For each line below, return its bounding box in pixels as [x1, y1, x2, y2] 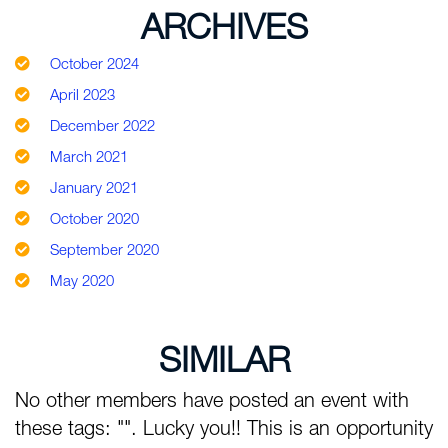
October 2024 [50, 54, 139, 72]
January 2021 [50, 178, 138, 196]
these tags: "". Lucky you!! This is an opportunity [15, 416, 433, 439]
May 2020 [50, 271, 114, 289]
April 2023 [50, 85, 115, 103]
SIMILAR [158, 338, 290, 379]
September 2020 [50, 240, 159, 258]
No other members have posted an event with [15, 388, 409, 411]
